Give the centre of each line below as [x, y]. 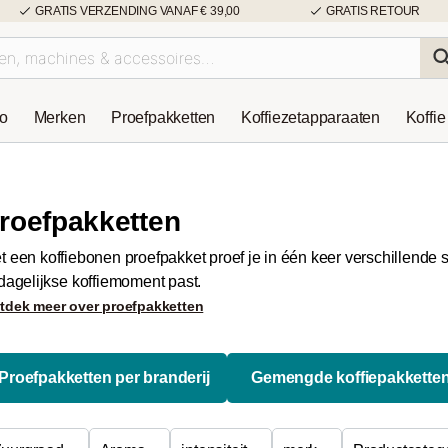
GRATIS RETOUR [373, 11]
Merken [59, 117]
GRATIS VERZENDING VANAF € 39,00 [137, 11]
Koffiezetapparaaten [310, 117]
